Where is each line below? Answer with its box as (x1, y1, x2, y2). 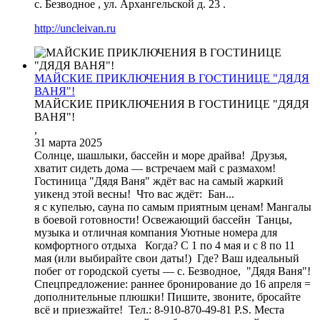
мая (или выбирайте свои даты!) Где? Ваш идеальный (34, 251, 299, 264)
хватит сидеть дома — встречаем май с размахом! (34, 161, 276, 174)
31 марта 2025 (34, 136, 102, 149)
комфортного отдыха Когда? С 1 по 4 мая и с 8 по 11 (34, 239, 295, 251)
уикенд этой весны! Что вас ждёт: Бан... (34, 187, 234, 200)
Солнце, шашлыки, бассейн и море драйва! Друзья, (34, 149, 287, 161)
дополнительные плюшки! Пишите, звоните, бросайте (34, 290, 301, 303)
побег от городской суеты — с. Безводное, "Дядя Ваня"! (34, 264, 314, 277)
